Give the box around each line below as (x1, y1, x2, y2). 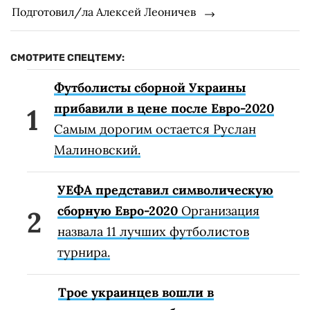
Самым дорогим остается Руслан (54, 120, 256, 137)
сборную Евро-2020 (57, 202, 178, 219)
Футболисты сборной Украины (54, 79, 246, 95)
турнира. (57, 244, 110, 260)
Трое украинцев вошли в (58, 284, 214, 300)
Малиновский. (54, 141, 140, 158)
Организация (178, 202, 259, 219)
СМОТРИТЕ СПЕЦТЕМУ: (10, 51, 125, 64)
